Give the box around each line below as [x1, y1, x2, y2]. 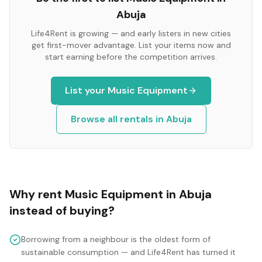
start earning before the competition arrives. [45, 51, 217, 62]
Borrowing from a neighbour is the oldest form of [21, 234, 211, 244]
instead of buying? [9, 203, 115, 218]
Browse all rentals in [70, 113, 166, 125]
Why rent [9, 187, 65, 202]
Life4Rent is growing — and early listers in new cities [31, 28, 231, 39]
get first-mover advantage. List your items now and [31, 40, 231, 50]
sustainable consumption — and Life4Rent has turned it [21, 247, 236, 257]
